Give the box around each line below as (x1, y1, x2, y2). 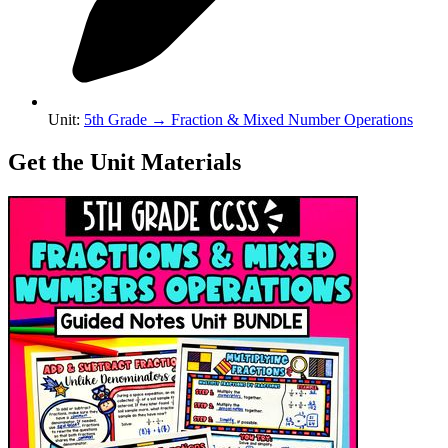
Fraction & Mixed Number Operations (171, 111, 413, 129)
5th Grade (84, 111, 147, 129)
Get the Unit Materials (8, 148, 241, 175)
